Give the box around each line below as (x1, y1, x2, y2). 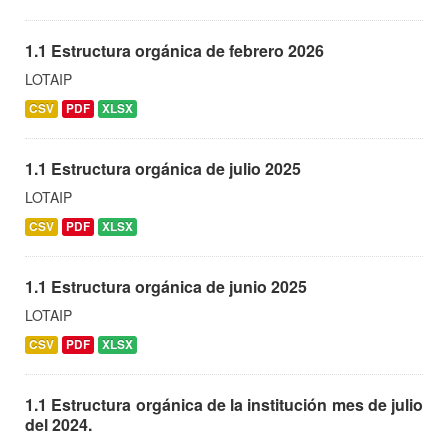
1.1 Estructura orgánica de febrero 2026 (25, 38, 324, 62)
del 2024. (25, 412, 92, 436)
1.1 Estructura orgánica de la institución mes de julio (25, 392, 423, 416)
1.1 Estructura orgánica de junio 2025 (25, 274, 307, 298)
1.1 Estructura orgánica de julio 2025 (25, 156, 301, 180)
